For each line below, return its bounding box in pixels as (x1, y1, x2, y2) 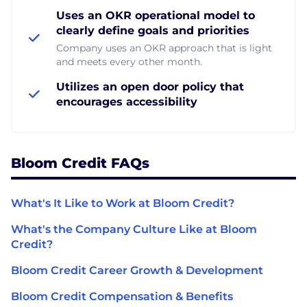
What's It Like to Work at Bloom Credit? (11, 196, 234, 210)
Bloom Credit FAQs (11, 154, 149, 171)
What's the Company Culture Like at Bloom (11, 222, 257, 236)
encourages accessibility (56, 95, 197, 108)
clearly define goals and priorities (56, 23, 249, 37)
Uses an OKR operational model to (56, 8, 255, 22)
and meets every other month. (56, 55, 202, 68)
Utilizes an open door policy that (56, 79, 244, 93)
